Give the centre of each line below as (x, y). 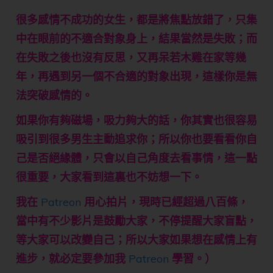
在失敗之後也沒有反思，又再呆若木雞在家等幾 (131, 58)
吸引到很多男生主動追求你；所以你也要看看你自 (136, 140)
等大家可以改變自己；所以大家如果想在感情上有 (136, 240)
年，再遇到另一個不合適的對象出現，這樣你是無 (136, 77)
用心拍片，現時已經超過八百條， (166, 202)
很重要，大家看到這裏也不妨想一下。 (109, 177)
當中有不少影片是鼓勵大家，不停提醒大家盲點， (136, 221)
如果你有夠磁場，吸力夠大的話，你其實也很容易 (136, 121)
